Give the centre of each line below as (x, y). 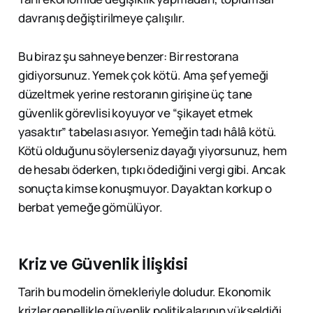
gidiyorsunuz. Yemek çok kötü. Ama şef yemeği (143, 75)
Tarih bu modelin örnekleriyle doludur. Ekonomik (144, 292)
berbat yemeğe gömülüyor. (90, 208)
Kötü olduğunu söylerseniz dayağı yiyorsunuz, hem (152, 151)
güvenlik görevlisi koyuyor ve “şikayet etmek (136, 113)
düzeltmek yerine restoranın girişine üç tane (135, 94)
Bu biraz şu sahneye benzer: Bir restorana (128, 57)
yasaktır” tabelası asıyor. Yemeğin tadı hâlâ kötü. (147, 132)
